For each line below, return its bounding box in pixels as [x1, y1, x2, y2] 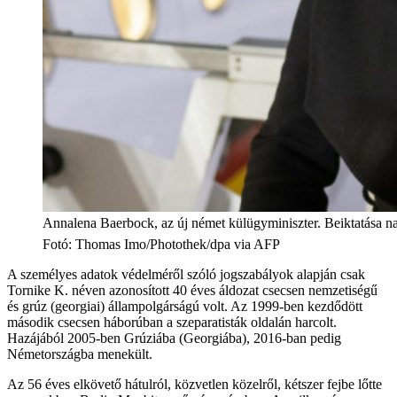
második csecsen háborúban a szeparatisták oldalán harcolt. [7, 314, 337, 330]
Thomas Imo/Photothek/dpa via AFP [75, 236, 280, 252]
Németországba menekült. [7, 346, 152, 362]
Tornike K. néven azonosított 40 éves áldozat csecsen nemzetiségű [7, 282, 378, 298]
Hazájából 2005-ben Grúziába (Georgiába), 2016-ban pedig [7, 330, 341, 346]
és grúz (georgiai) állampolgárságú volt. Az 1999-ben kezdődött [7, 298, 362, 314]
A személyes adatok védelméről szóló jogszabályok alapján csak [7, 266, 365, 282]
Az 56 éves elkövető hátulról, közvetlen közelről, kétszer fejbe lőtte [7, 376, 382, 392]
